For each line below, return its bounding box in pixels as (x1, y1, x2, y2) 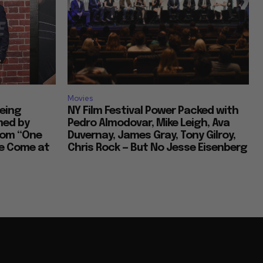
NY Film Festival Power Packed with (68, 106, 238, 117)
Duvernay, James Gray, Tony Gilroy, (68, 130, 235, 141)
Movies (68, 93, 93, 104)
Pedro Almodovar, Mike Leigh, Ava (68, 118, 230, 129)
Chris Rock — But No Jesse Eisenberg (68, 143, 247, 154)
